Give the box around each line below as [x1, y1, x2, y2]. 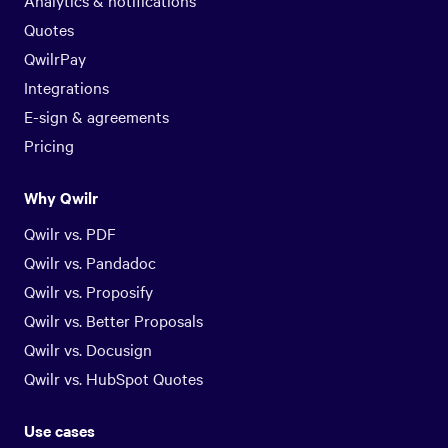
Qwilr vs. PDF [24, 222, 116, 245]
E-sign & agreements [24, 105, 169, 128]
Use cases [24, 419, 95, 442]
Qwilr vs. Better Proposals [24, 309, 203, 332]
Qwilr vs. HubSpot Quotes [24, 367, 203, 390]
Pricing [24, 134, 74, 157]
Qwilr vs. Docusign [24, 338, 152, 361]
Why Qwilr [24, 186, 98, 209]
